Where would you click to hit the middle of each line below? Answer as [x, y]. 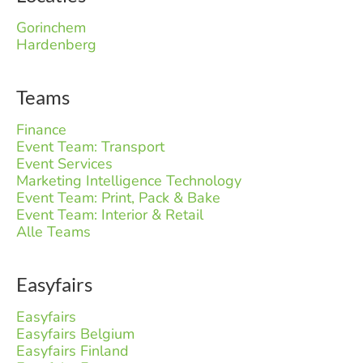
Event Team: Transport [90, 146]
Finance [41, 129]
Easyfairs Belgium [75, 333]
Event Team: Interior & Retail [110, 214]
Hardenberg [56, 44]
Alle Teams [53, 231]
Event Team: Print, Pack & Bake [118, 197]
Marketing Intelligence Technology [129, 180]
